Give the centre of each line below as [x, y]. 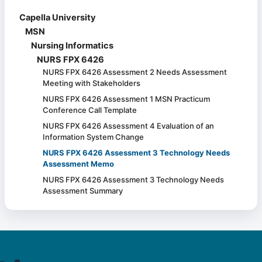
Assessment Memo [78, 164]
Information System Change [93, 137]
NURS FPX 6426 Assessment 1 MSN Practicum [126, 99]
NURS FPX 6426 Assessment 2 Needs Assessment [135, 72]
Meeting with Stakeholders [92, 83]
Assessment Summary [83, 191]
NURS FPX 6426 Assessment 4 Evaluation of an [128, 126]
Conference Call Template [90, 110]
